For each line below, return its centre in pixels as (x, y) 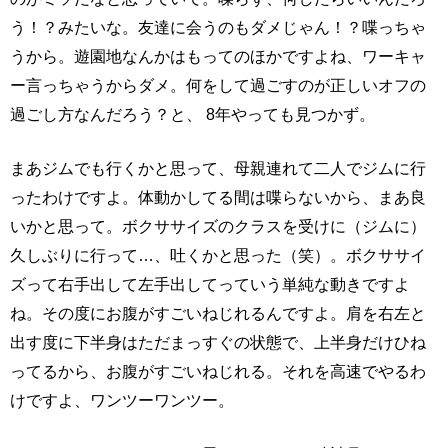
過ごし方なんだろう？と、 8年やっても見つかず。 (192, 114)
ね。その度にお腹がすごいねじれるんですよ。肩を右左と (218, 313)
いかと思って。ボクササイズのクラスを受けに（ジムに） (218, 226)
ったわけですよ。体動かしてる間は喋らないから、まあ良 (218, 197)
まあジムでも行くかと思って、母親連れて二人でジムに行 (218, 168)
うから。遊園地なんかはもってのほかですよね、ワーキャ (218, 56)
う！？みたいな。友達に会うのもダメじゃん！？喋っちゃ (218, 27)
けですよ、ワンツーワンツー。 (122, 400)
